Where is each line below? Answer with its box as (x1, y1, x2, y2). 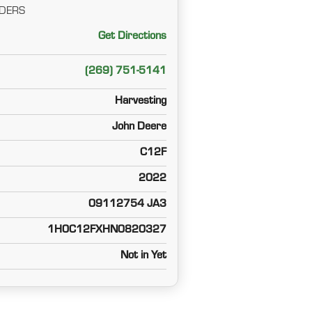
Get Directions (97, 31, 166, 43)
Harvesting (114, 95, 166, 107)
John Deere (111, 121, 166, 133)
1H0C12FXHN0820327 (47, 224, 166, 236)
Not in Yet (120, 250, 166, 262)
